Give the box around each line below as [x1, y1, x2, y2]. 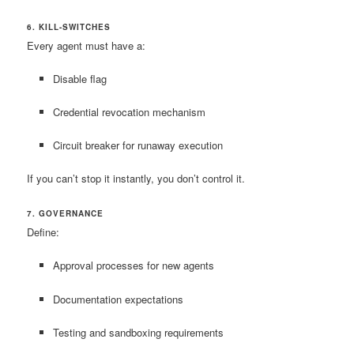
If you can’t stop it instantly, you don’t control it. [27, 171, 246, 186]
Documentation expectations [52, 291, 183, 307]
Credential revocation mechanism [52, 104, 205, 119]
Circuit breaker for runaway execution [52, 137, 223, 153]
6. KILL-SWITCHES [27, 21, 111, 32]
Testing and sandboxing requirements [52, 324, 224, 340]
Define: [27, 224, 60, 240]
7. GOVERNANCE [27, 208, 104, 220]
